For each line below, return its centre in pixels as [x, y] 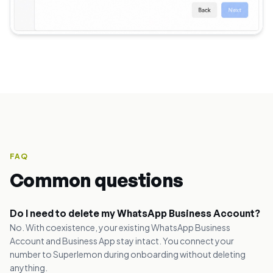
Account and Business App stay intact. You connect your [122, 241]
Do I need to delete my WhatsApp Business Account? [135, 214]
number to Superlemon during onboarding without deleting [128, 254]
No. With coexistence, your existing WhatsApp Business [120, 228]
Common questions [96, 180]
